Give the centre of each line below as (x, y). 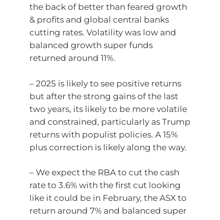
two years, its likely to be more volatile (108, 109)
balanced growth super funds (91, 45)
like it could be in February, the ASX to (108, 198)
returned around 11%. (73, 58)
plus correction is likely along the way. (108, 147)
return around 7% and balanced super (108, 211)
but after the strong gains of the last (104, 96)
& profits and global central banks (99, 20)
